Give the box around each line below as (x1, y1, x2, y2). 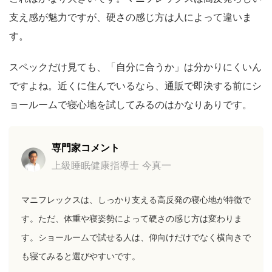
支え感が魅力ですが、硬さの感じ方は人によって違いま (9, 10, 252, 23)
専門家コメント (52, 141, 120, 154)
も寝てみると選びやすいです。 (21, 250, 140, 261)
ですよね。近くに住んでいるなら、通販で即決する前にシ (9, 79, 262, 92)
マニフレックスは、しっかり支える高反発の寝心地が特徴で (21, 194, 251, 205)
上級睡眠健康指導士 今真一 (52, 158, 171, 171)
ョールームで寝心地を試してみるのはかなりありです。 (9, 98, 252, 110)
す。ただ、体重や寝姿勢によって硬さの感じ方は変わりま (21, 212, 242, 223)
